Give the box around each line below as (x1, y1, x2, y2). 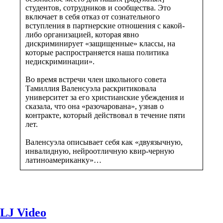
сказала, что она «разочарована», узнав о (25, 102, 164, 111)
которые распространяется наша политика (25, 48, 169, 57)
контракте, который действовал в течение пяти (25, 111, 185, 119)
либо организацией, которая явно (25, 30, 139, 39)
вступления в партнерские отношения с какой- (25, 21, 185, 30)
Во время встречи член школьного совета (25, 75, 166, 84)
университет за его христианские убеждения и (25, 93, 184, 102)
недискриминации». (25, 57, 95, 66)
